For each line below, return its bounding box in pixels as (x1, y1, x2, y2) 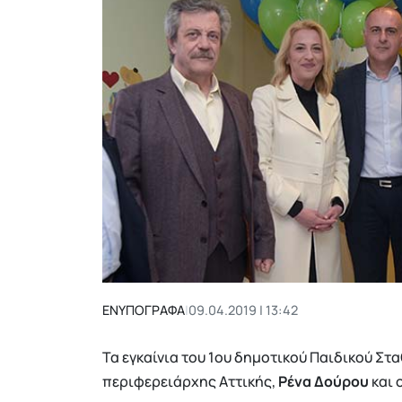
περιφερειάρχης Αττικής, (102, 371, 278, 391)
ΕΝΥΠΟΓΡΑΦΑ (102, 301, 185, 319)
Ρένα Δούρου (278, 371, 371, 391)
